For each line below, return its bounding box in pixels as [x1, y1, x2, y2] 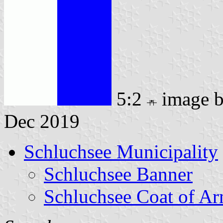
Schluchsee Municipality [24, 140, 218, 162]
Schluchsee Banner [44, 163, 193, 185]
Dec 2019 [4, 110, 80, 132]
